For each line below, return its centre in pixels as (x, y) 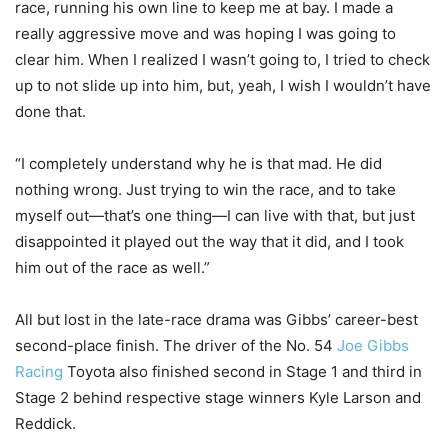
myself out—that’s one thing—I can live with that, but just (215, 216)
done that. (50, 112)
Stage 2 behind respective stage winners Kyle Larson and (218, 398)
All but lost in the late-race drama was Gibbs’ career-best (216, 320)
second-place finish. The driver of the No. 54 (176, 346)
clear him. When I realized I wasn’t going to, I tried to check (222, 60)
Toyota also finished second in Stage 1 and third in (242, 372)
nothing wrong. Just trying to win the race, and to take (205, 190)
